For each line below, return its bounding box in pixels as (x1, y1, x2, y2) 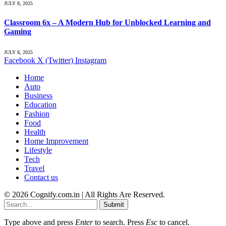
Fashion (24, 109, 49, 118)
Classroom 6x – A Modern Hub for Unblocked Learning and (4, 18, 211, 27)
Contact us (24, 173, 58, 182)
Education (24, 100, 56, 109)
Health (24, 127, 45, 136)
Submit (103, 200, 124, 208)
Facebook (4, 55, 35, 65)
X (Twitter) (37, 55, 73, 65)
